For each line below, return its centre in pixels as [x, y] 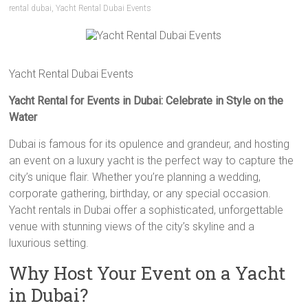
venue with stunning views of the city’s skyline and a [132, 227]
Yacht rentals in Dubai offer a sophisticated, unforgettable [146, 210]
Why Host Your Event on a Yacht [147, 273]
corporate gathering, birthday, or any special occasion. [140, 194]
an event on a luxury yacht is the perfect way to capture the [152, 161]
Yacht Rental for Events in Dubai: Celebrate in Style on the [146, 101]
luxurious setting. [49, 243]
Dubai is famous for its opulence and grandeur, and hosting [150, 144]
